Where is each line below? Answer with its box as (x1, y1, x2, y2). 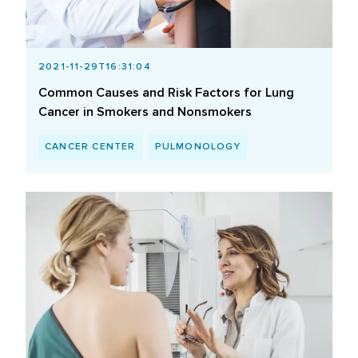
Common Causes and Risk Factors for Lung (38, 84, 294, 101)
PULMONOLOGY (154, 140, 241, 153)
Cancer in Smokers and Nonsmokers (38, 103, 252, 120)
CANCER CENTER (45, 140, 136, 153)
